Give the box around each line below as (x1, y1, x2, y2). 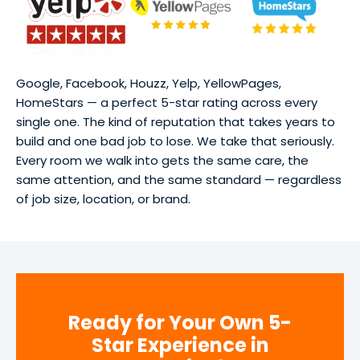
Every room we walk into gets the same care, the (16, 151, 309, 169)
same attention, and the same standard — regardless (16, 170, 342, 188)
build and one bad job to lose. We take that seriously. (16, 132, 334, 149)
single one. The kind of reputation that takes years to (16, 112, 335, 130)
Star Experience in (91, 331, 269, 358)
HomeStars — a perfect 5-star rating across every (16, 93, 317, 111)
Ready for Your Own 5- (68, 309, 292, 336)
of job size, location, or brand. (16, 190, 190, 207)
